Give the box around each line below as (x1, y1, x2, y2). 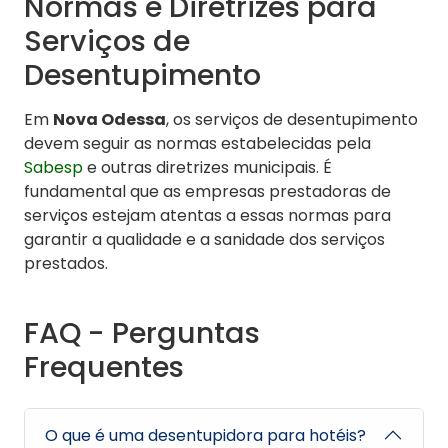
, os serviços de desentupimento (166, 108, 418, 132)
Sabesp (24, 156, 83, 180)
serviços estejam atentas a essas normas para (24, 204, 391, 228)
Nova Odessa (53, 108, 166, 132)
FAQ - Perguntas (24, 313, 260, 354)
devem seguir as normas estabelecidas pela (24, 132, 371, 156)
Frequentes (24, 347, 184, 388)
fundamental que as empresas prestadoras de (24, 180, 391, 204)
